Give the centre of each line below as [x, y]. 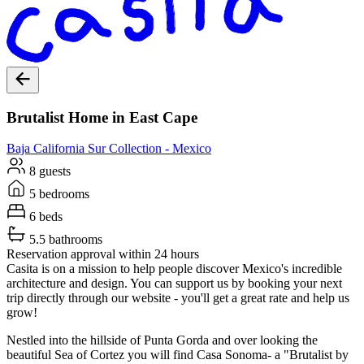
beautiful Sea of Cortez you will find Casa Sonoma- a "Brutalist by [178, 355]
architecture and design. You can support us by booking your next [174, 284]
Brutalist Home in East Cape [102, 117]
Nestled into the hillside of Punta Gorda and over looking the [162, 340]
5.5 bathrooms [64, 240]
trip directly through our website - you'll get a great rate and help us [178, 298]
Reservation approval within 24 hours [103, 254]
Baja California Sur [56, 149]
